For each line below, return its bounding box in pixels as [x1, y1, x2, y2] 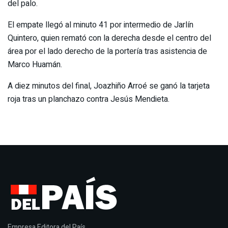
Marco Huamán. [8, 59, 62, 71]
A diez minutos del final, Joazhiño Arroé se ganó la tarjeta [8, 80, 210, 93]
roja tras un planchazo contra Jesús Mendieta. [8, 93, 169, 106]
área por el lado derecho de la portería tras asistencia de [8, 45, 207, 58]
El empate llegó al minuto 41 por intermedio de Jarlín [8, 19, 193, 32]
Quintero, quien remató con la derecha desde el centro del [8, 32, 211, 45]
